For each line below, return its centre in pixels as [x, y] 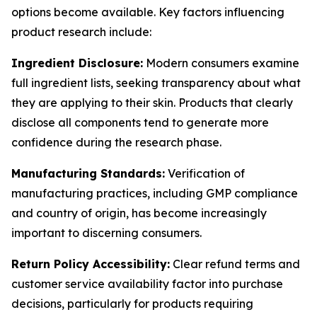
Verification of [205, 173]
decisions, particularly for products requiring [132, 304]
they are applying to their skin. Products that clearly [152, 103]
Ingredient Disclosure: [77, 63]
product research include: [81, 32]
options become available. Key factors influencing [148, 12]
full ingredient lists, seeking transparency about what [156, 83]
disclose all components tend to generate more [140, 122]
